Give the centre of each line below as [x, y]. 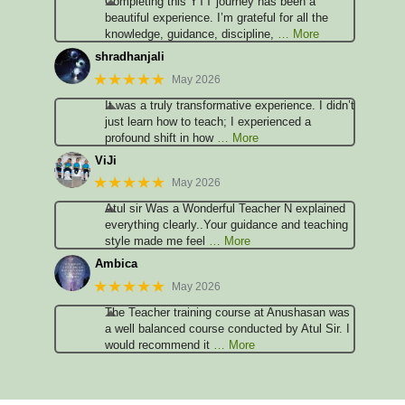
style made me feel [155, 241]
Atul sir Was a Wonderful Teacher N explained [225, 209]
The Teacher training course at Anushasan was [227, 312]
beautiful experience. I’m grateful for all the [217, 18]
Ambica [116, 264]
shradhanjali [129, 57]
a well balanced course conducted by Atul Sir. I [227, 328]
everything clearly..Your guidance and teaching [226, 225]
